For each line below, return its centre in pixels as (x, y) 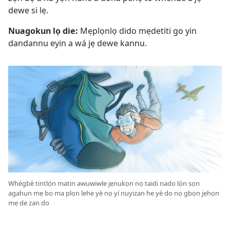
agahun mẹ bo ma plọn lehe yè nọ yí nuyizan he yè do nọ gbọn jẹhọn (114, 193)
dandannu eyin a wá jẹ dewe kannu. (78, 43)
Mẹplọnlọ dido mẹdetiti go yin (137, 31)
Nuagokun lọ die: (43, 31)
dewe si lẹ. (28, 11)
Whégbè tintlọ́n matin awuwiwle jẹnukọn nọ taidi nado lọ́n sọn (104, 184)
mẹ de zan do (29, 203)
